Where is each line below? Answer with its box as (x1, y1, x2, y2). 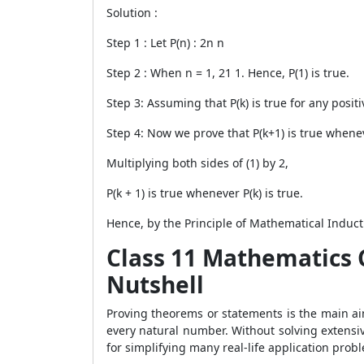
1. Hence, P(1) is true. (235, 65, 353, 80)
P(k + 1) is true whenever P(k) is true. (106, 185, 306, 201)
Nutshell (106, 269, 204, 300)
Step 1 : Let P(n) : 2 (106, 35, 206, 50)
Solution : (106, 5, 158, 20)
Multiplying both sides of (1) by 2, (106, 155, 292, 171)
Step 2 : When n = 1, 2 (106, 65, 225, 80)
